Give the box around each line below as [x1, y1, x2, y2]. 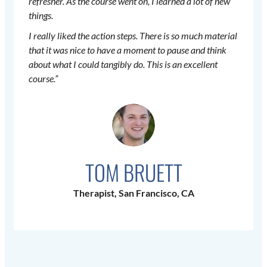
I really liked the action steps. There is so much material [29, 30, 237, 42]
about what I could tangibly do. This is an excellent [29, 58, 218, 70]
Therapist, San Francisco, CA [73, 187, 194, 199]
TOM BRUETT [85, 156, 182, 188]
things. [29, 10, 53, 21]
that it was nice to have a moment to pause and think [29, 44, 226, 56]
